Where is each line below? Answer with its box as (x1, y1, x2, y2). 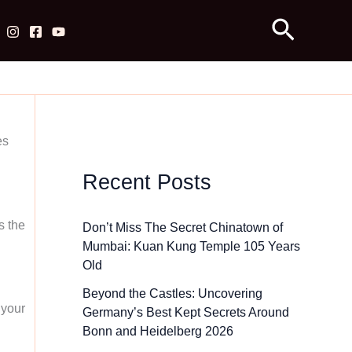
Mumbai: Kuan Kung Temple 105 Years (82, 240, 300, 254)
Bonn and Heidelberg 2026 (82, 324, 233, 339)
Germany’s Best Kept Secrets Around (82, 306, 289, 320)
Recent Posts (82, 170, 211, 194)
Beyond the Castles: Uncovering (82, 287, 262, 301)
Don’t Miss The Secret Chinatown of (82, 221, 283, 235)
